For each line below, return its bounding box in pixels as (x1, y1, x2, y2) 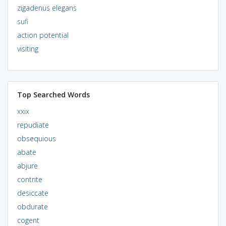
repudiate (17, 120, 49, 130)
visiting (17, 43, 38, 53)
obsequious (17, 133, 56, 143)
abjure (17, 160, 38, 171)
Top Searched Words (17, 89, 90, 99)
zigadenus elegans (17, 3, 77, 13)
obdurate (17, 201, 48, 211)
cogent (17, 215, 39, 225)
